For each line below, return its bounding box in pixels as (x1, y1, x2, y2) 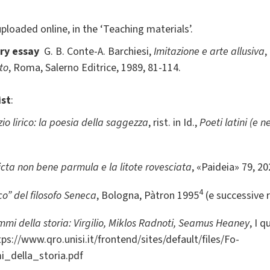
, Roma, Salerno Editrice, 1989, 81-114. (8, 60, 181, 76)
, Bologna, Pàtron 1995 (96, 187, 199, 203)
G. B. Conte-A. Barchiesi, (39, 44, 154, 60)
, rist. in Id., (148, 115, 199, 131)
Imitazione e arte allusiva (154, 44, 265, 60)
